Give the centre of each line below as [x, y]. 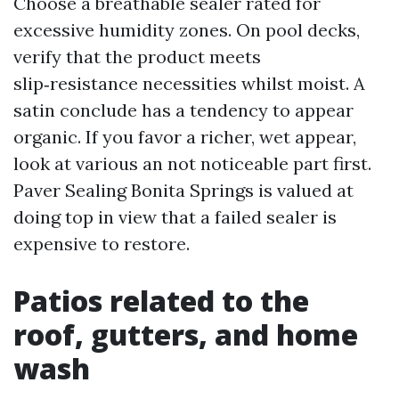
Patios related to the [161, 301]
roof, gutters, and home [186, 334]
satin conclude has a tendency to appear [183, 110]
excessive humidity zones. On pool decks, [187, 30]
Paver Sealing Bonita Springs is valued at [183, 190]
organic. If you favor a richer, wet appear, [185, 137]
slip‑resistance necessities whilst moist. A [189, 83]
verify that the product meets [137, 57]
